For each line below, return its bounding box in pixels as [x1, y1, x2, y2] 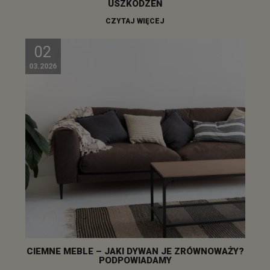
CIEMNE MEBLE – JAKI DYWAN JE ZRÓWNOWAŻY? [26, 245, 244, 257]
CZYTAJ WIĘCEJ [105, 16, 165, 25]
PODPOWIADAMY [98, 254, 172, 266]
